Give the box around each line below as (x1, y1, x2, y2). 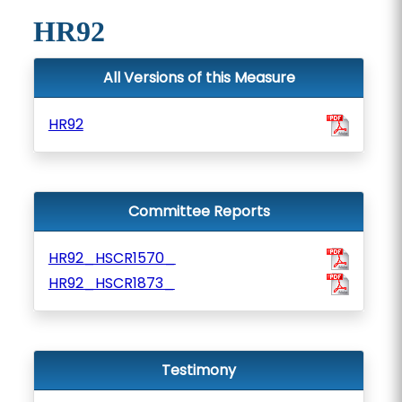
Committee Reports (127, 201, 270, 222)
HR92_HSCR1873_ (48, 273, 175, 293)
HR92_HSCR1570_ (48, 248, 176, 268)
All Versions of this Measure (102, 67, 295, 88)
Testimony (162, 360, 236, 380)
